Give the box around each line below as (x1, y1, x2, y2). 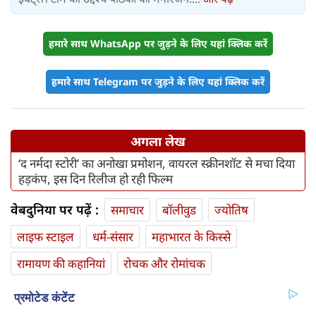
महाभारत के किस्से (152, 229, 231, 245)
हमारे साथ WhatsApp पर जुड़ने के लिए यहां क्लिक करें (49, 37, 267, 51)
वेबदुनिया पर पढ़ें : (11, 201, 99, 219)
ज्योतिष (214, 202, 248, 219)
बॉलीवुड (162, 202, 196, 219)
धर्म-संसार (92, 229, 133, 245)
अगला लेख (130, 133, 186, 150)
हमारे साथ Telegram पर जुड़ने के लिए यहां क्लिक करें (51, 75, 265, 89)
